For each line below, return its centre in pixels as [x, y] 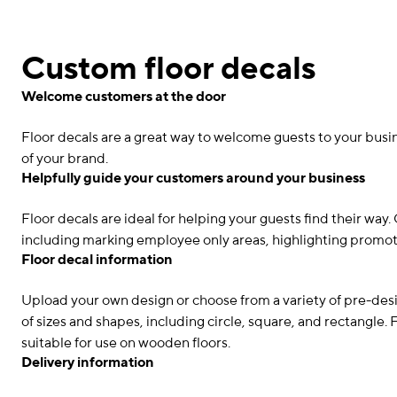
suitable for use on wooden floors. [126, 343]
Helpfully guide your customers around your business [193, 179]
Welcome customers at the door [124, 97]
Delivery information [88, 363]
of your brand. [65, 159]
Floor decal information [97, 260]
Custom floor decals [168, 69]
